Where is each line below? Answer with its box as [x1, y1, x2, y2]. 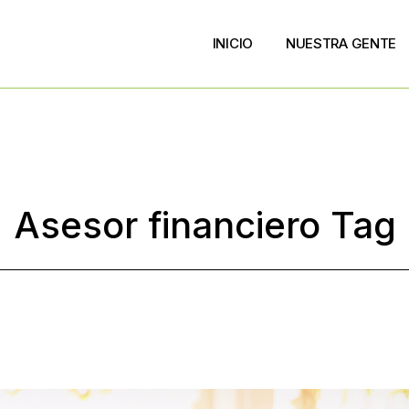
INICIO [212, 35, 253, 52]
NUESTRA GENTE [285, 35, 397, 52]
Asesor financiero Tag [13, 203, 396, 247]
